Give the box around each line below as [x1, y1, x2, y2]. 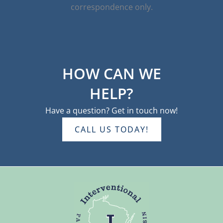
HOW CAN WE [62, 63, 161, 84]
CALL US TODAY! [74, 123, 149, 135]
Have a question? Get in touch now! [45, 104, 178, 116]
